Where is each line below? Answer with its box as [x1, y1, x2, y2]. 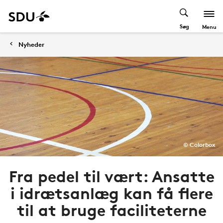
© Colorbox [183, 141, 216, 148]
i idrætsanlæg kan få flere [10, 184, 213, 203]
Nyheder [18, 40, 44, 48]
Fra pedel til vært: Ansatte [8, 167, 215, 186]
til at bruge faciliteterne [16, 201, 207, 220]
